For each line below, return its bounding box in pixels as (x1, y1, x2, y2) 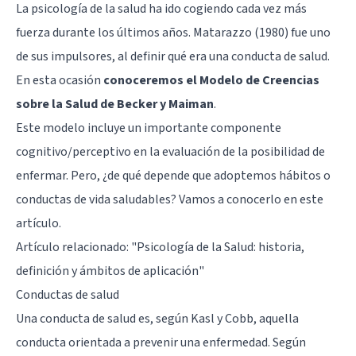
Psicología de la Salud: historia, (137, 238, 304, 256)
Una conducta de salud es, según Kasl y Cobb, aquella (16, 309, 299, 327)
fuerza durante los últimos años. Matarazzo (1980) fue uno (16, 23, 331, 41)
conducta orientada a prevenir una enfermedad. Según (16, 333, 306, 351)
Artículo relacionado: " (16, 238, 137, 256)
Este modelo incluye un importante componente (16, 118, 281, 137)
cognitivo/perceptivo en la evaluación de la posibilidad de (16, 142, 325, 161)
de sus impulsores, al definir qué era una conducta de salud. (16, 47, 330, 65)
